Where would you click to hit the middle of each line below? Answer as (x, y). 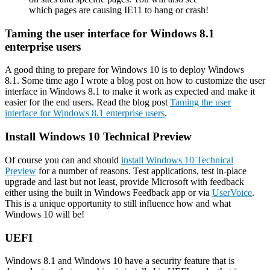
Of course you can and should (63, 160)
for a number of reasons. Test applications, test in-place (141, 171)
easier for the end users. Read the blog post (87, 102)
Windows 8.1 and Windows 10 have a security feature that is (120, 261)
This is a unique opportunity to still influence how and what (118, 203)
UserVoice (232, 192)
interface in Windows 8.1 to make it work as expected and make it (130, 92)
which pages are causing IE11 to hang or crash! (119, 10)
